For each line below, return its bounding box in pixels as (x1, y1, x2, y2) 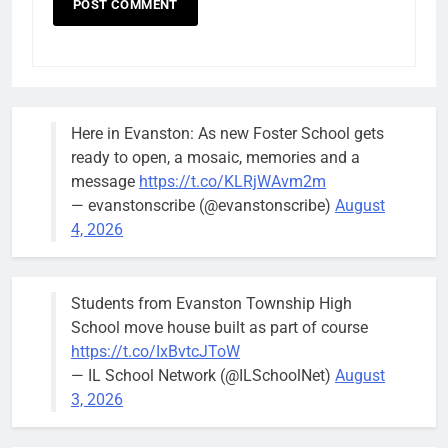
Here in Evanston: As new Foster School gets (71, 124, 384, 144)
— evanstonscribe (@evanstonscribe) (71, 196, 335, 216)
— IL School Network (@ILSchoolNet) (71, 366, 335, 386)
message (71, 172, 139, 192)
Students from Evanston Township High (71, 294, 352, 314)
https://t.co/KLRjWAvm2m (139, 172, 326, 192)
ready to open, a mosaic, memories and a (71, 148, 360, 168)
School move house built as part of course (71, 318, 368, 338)
